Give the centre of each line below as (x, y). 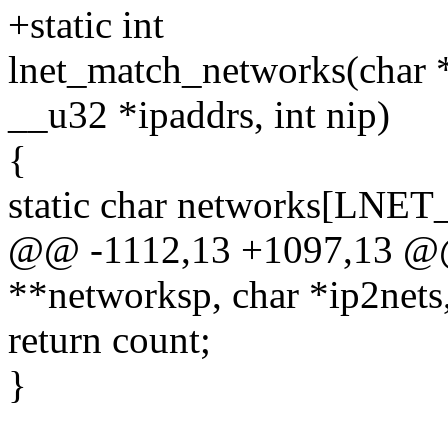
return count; (109, 340)
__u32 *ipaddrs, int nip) (199, 115)
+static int (86, 25)
